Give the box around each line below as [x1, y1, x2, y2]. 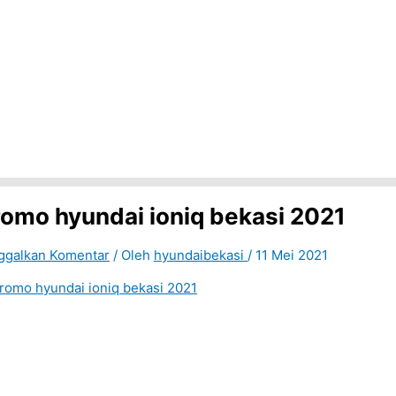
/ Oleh [113, 247, 154, 264]
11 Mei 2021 [255, 247, 328, 264]
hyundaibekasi [154, 247, 247, 264]
